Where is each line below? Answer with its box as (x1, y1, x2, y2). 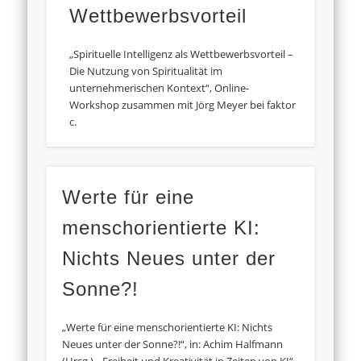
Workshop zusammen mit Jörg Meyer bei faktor (69, 98, 297, 113)
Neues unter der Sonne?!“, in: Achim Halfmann (62, 337, 284, 352)
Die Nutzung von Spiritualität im (69, 64, 223, 79)
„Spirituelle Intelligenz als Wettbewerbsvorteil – (69, 47, 294, 62)
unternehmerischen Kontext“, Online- (69, 81, 250, 96)
